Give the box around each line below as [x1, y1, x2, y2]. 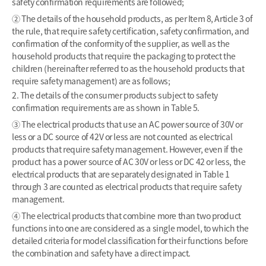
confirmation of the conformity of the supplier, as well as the [12, 37, 230, 49]
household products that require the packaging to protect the [12, 50, 236, 62]
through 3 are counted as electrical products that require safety [12, 180, 242, 192]
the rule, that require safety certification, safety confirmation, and [12, 25, 250, 37]
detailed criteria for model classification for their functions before [12, 235, 249, 246]
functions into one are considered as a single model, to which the [12, 222, 249, 234]
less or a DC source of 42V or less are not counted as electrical [12, 131, 233, 142]
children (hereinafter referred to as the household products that [12, 62, 245, 74]
